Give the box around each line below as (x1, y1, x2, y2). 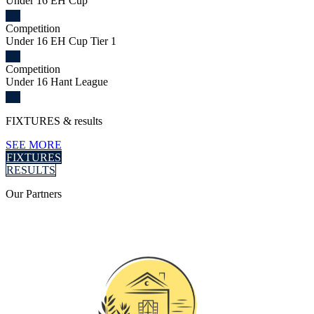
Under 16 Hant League (6, 75, 108, 88)
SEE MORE (6, 138, 62, 151)
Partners (26, 187, 62, 200)
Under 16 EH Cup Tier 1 (6, 34, 116, 47)
